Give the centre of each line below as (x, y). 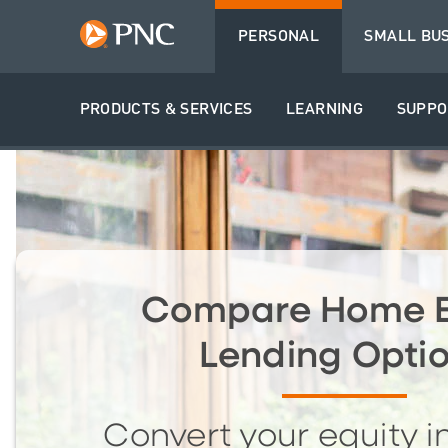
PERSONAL (278, 37)
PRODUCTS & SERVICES (166, 109)
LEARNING (324, 109)
